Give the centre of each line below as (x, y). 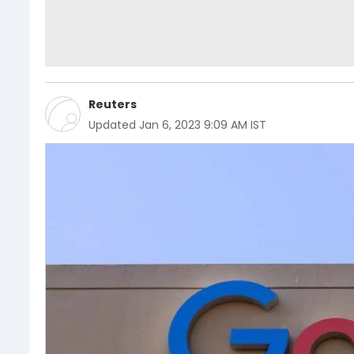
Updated (112, 124)
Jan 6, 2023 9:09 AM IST (203, 124)
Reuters (113, 104)
